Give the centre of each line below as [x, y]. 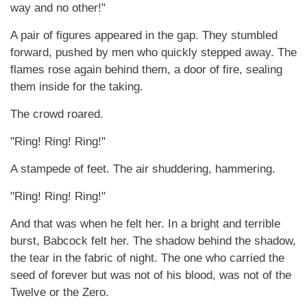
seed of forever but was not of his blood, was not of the [151, 275]
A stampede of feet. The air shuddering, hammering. [143, 169]
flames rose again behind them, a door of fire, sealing [146, 70]
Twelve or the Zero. [60, 292]
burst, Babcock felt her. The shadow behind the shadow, [153, 241]
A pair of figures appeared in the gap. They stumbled [144, 35]
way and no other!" [58, 8]
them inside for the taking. [77, 87]
